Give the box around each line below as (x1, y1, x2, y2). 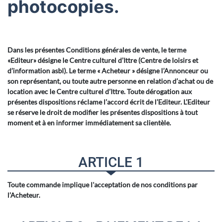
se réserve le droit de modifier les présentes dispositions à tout (7, 108, 198, 116)
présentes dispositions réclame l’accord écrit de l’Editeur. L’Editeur (7, 98, 210, 106)
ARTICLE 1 (78, 154, 144, 170)
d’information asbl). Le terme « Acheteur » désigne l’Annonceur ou (7, 66, 208, 75)
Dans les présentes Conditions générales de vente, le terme (7, 46, 186, 54)
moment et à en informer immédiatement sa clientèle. (7, 118, 171, 127)
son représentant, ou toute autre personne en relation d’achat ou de (7, 77, 213, 85)
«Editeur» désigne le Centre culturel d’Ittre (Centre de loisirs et (7, 56, 198, 64)
